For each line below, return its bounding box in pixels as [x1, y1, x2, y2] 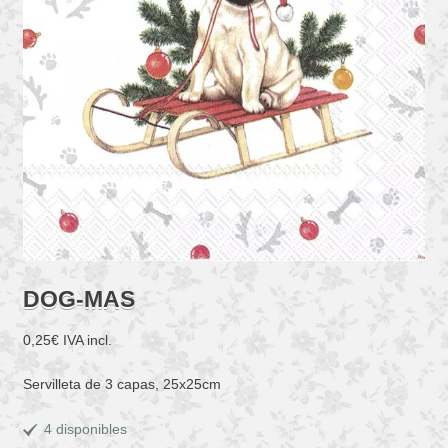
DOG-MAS [22, 285, 135, 312]
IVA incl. [62, 331, 112, 348]
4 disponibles [44, 421, 128, 438]
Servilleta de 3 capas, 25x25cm [22, 376, 221, 393]
